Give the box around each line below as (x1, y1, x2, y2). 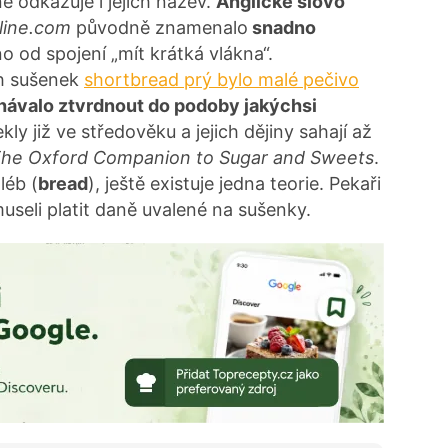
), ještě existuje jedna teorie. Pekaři (88, 172, 381, 194)
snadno (248, 16, 316, 38)
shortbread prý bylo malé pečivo (84, 68, 359, 90)
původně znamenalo (71, 16, 248, 38)
